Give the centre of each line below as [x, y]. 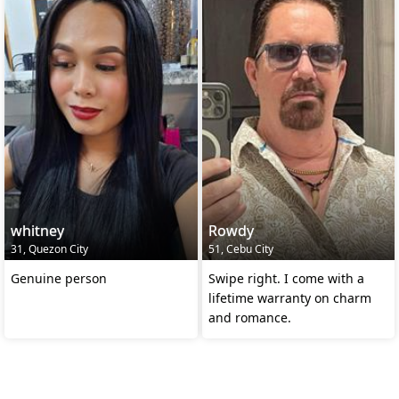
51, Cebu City [240, 248]
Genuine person [59, 278]
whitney [37, 230]
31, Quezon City [49, 248]
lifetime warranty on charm [289, 297]
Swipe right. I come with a [286, 278]
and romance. [249, 317]
